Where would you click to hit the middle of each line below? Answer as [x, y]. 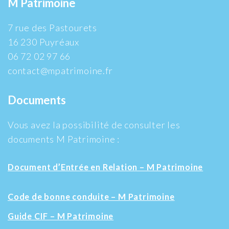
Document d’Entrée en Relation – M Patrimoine [106, 167]
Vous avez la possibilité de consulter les [94, 124]
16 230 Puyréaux [43, 42]
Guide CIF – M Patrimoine [61, 216]
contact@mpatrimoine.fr [60, 70]
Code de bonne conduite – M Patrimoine [91, 196]
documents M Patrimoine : [64, 139]
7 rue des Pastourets [52, 27]
